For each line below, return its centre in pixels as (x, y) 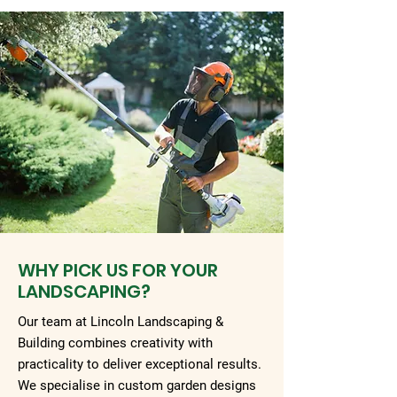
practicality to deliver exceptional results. (140, 364)
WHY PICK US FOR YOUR (118, 270)
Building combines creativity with (115, 343)
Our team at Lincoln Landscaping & (121, 322)
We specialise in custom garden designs (137, 385)
